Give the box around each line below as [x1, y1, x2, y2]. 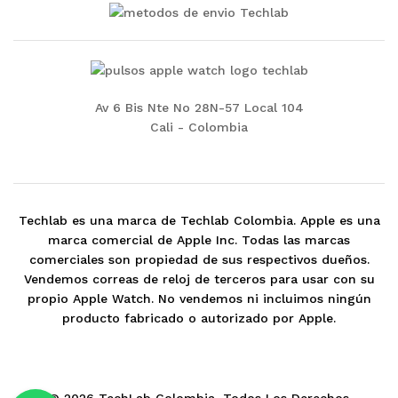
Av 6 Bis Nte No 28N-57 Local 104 [94, 99, 304, 115]
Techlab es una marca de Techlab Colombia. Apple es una [18, 213, 380, 228]
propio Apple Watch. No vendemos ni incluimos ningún [27, 291, 371, 306]
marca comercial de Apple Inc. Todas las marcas [48, 233, 350, 248]
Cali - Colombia [150, 119, 248, 134]
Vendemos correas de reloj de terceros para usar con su [23, 272, 375, 287]
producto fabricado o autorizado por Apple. [62, 311, 336, 326]
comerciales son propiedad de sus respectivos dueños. [28, 252, 370, 267]
